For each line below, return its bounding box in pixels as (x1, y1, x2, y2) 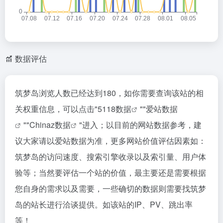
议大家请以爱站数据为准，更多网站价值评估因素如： (15, 134, 206, 146)
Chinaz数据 (29, 118, 71, 130)
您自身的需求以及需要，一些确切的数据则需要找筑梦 (15, 182, 206, 194)
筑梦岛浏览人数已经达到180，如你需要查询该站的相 (15, 87, 204, 99)
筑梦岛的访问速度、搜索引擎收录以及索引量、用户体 (15, 150, 206, 162)
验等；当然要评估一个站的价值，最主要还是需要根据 (15, 166, 206, 178)
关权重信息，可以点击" (15, 103, 98, 114)
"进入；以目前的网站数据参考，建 (79, 118, 202, 130)
